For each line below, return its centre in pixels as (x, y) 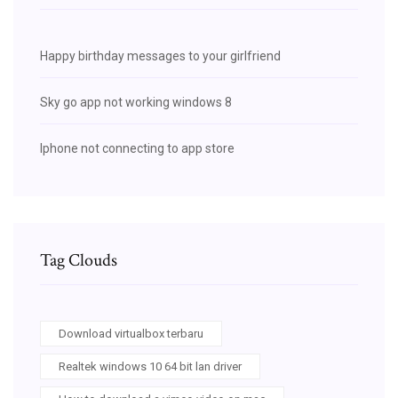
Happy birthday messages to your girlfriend (160, 56)
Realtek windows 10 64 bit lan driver (150, 366)
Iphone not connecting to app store (137, 148)
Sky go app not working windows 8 (136, 102)
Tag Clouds (79, 260)
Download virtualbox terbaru (131, 333)
